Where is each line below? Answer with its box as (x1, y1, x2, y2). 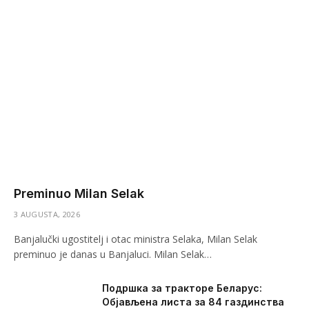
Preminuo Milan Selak (14, 186, 144, 201)
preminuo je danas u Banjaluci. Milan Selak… (14, 248, 212, 261)
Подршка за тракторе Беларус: (102, 282, 262, 295)
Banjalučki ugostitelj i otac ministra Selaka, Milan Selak (14, 232, 257, 246)
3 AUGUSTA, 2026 (14, 209, 80, 220)
